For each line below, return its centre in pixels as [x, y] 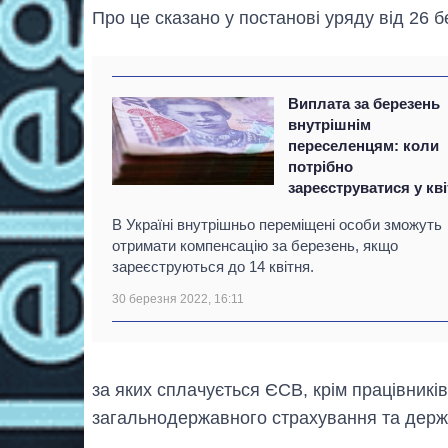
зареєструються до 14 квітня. [213, 266]
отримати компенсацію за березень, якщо [255, 245]
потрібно [321, 166]
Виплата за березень [364, 103]
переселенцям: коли [364, 145]
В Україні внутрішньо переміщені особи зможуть [277, 224]
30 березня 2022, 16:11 [178, 298]
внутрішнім [330, 124]
